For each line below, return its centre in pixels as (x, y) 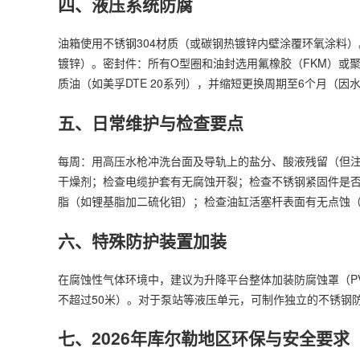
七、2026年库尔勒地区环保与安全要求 (204, 338)
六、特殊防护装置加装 (142, 240)
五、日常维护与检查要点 (151, 122)
